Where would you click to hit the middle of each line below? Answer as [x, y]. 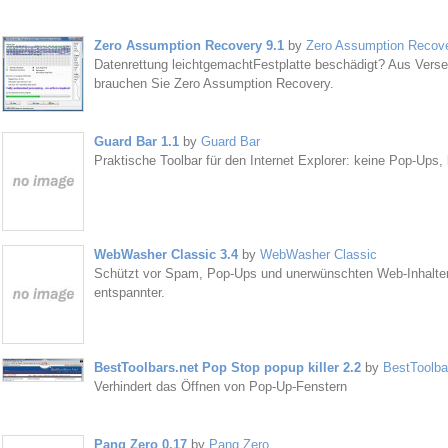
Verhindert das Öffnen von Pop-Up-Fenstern [220, 386]
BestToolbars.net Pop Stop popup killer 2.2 [227, 367]
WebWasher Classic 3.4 [165, 254]
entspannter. [129, 292]
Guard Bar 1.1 [136, 141]
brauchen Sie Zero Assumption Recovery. [213, 83]
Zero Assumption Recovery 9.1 [188, 45]
